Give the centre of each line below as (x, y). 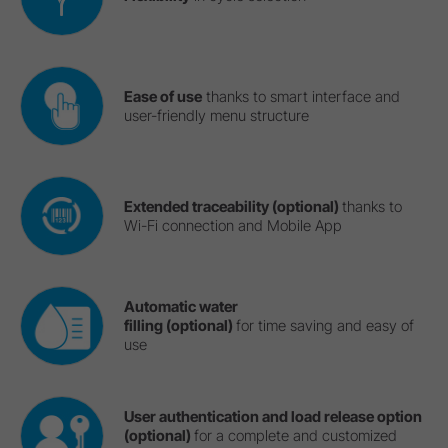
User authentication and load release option (272, 417)
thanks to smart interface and (300, 96)
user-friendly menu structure (216, 115)
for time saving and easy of (324, 326)
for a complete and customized (295, 436)
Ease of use (162, 96)
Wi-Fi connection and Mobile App (232, 225)
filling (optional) (179, 326)
